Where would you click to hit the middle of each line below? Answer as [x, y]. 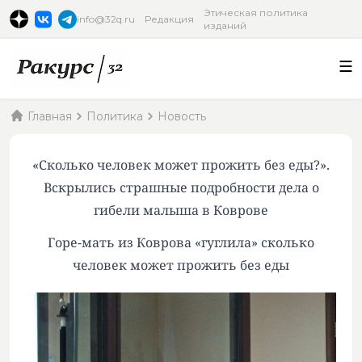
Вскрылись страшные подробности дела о [181, 187]
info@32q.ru [106, 19]
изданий [225, 25]
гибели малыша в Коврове [181, 210]
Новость [182, 116]
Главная [50, 116]
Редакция [170, 19]
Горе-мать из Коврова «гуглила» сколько [181, 242]
